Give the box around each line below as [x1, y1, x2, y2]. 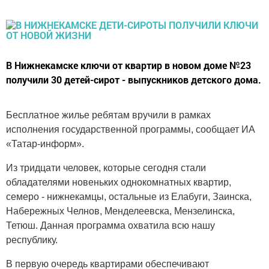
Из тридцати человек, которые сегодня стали [6, 163, 206, 173]
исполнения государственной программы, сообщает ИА [6, 124, 255, 134]
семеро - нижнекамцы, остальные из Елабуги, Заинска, [6, 192, 252, 202]
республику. [6, 235, 58, 245]
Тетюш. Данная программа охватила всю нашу [6, 220, 215, 231]
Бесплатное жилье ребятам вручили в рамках [6, 110, 211, 120]
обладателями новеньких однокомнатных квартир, [6, 177, 231, 187]
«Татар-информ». [6, 139, 84, 149]
